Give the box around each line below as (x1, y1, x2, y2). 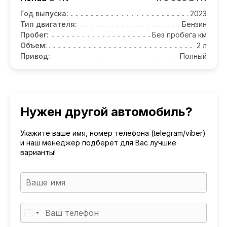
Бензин (182, 19, 207, 28)
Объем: (20, 41, 47, 50)
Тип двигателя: (20, 19, 77, 28)
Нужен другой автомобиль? (20, 104, 193, 119)
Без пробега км (152, 30, 207, 39)
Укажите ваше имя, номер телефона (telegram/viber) (20, 128, 206, 137)
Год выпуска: (20, 9, 68, 18)
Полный (180, 51, 207, 60)
